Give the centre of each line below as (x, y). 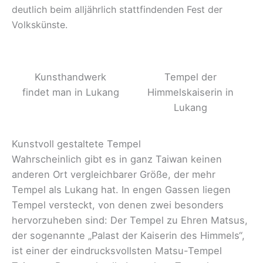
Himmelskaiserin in (190, 92)
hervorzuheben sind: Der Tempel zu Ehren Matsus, (130, 220)
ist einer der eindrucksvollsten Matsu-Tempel (117, 250)
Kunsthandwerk (70, 77)
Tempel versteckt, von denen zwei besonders (118, 205)
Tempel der (190, 77)
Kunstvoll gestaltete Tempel (76, 144)
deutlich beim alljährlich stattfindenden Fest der (117, 10)
